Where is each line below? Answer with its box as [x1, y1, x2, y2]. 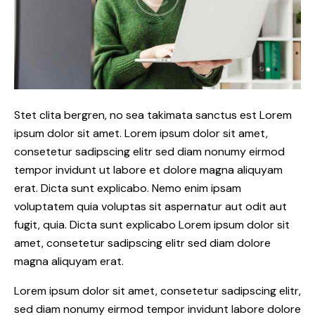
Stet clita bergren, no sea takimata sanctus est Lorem [14, 107, 292, 122]
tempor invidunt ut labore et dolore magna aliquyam [14, 162, 283, 177]
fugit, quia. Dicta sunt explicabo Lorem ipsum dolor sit [14, 217, 290, 232]
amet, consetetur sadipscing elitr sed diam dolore [14, 235, 271, 250]
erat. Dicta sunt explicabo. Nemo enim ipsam [14, 180, 241, 195]
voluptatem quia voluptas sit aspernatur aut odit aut [14, 198, 287, 214]
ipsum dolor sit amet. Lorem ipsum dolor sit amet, [14, 125, 268, 141]
